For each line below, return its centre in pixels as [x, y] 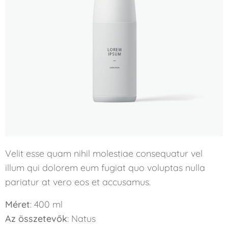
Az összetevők [36, 219]
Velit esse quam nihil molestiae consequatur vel [104, 154]
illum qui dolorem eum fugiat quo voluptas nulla [105, 168]
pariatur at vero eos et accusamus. [78, 182]
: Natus [81, 219]
